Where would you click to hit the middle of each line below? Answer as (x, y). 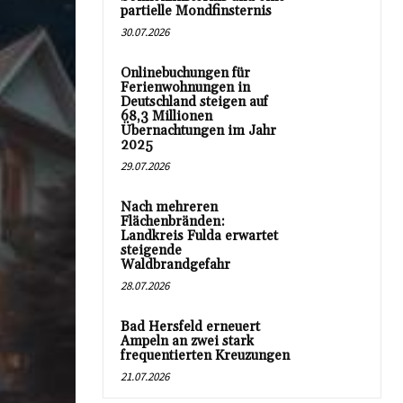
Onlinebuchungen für (185, 73)
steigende (151, 251)
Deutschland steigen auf (194, 102)
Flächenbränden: (173, 222)
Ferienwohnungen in (185, 88)
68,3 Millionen (166, 116)
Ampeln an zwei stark (187, 341)
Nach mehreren (169, 207)
